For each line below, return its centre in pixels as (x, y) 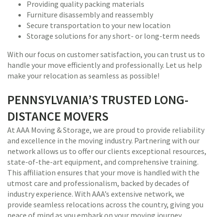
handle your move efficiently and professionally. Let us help (105, 65)
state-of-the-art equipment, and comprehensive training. (103, 162)
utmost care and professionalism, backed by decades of (98, 183)
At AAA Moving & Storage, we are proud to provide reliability (106, 130)
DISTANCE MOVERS (58, 116)
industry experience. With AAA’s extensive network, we (96, 194)
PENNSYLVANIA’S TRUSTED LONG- (98, 100)
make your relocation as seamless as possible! (83, 76)
